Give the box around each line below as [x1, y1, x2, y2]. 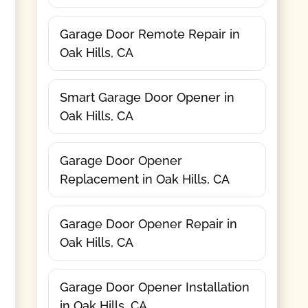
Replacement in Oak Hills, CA [59, 171, 230, 186]
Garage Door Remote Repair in [59, 26, 240, 41]
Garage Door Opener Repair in [59, 216, 237, 231]
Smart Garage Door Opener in [59, 89, 234, 104]
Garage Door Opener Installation [59, 279, 250, 294]
